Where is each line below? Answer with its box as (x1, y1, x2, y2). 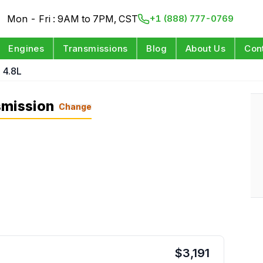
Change (59, 101, 92, 112)
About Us (186, 43, 226, 54)
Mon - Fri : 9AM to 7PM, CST (7, 13, 139, 25)
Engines (8, 43, 45, 54)
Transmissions (63, 43, 128, 54)
